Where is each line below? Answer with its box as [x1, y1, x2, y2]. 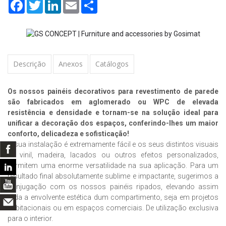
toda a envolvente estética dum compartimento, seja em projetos [8, 193, 218, 201]
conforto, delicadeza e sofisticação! [8, 129, 129, 138]
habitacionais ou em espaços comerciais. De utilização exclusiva [8, 203, 218, 212]
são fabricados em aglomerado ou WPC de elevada [8, 97, 218, 106]
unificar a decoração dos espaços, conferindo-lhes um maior [8, 119, 218, 127]
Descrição [13, 59, 46, 69]
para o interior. [8, 214, 53, 222]
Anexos [59, 59, 83, 69]
